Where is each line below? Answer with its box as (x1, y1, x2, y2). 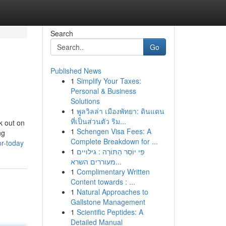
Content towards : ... (70, 177, 135, 187)
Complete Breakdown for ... (70, 136, 158, 146)
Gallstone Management (70, 197, 145, 207)
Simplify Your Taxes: (76, 76, 141, 86)
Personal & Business (70, 86, 136, 96)
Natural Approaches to (76, 187, 148, 197)
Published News (50, 66, 101, 76)
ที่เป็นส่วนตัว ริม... (70, 116, 126, 126)
